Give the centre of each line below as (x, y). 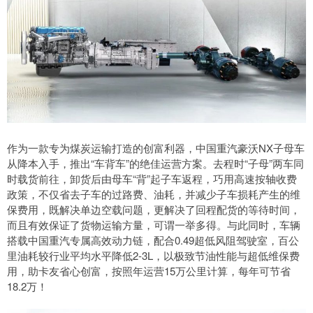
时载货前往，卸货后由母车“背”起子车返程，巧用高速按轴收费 (152, 178)
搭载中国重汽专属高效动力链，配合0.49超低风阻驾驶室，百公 (153, 240)
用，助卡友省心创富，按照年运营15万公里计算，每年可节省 (149, 270)
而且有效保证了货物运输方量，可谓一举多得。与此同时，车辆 (154, 224)
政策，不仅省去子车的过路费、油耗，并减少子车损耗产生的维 (154, 194)
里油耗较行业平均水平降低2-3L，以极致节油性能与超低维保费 (153, 255)
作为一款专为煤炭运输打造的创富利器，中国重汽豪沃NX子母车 (156, 147)
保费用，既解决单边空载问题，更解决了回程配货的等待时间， (154, 209)
